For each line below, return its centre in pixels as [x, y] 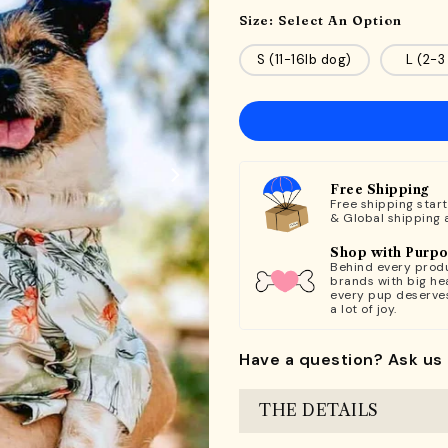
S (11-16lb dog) [304, 59]
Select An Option [340, 20]
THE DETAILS [319, 410]
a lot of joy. [363, 309]
